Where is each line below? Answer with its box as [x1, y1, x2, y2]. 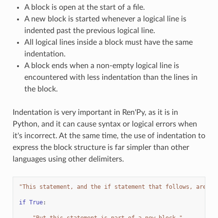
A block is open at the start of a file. [24, 3, 145, 11]
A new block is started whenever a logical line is [24, 15, 186, 23]
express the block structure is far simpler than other [12, 143, 189, 151]
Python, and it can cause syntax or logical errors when [12, 120, 197, 128]
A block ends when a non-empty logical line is [24, 61, 179, 70]
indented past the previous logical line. [24, 26, 155, 35]
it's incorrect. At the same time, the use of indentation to [12, 131, 205, 140]
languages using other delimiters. [12, 155, 124, 163]
